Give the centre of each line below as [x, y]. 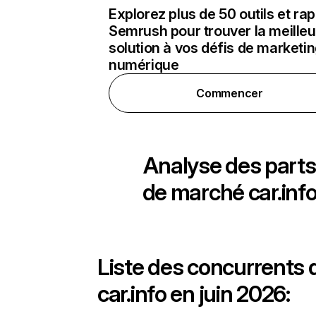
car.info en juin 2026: [194, 294]
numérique [144, 65]
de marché [195, 192]
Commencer [230, 93]
